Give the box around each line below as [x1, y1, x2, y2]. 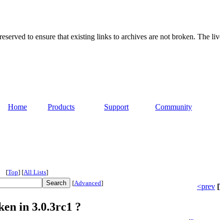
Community [155, 103, 192, 111]
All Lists [24, 168, 46, 176]
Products [48, 103, 75, 111]
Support [104, 103, 129, 111]
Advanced [74, 179, 101, 187]
